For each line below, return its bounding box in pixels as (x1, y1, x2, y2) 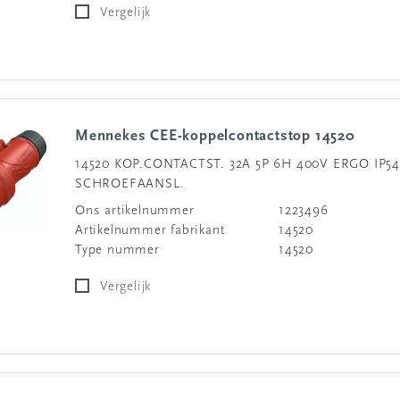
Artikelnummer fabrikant (75, 224, 225, 237)
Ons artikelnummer (75, 204, 195, 218)
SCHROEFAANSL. (75, 178, 185, 191)
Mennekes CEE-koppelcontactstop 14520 (88, 129, 355, 144)
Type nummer (75, 244, 160, 257)
